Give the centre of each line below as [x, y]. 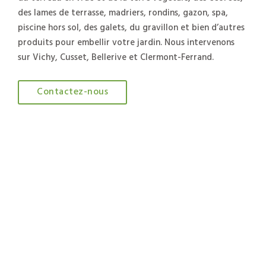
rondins [163, 13]
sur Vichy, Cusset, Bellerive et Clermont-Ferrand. [116, 57]
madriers [126, 13]
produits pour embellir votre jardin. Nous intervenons [126, 42]
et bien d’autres [211, 28]
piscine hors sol [48, 28]
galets [112, 28]
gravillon [160, 28]
